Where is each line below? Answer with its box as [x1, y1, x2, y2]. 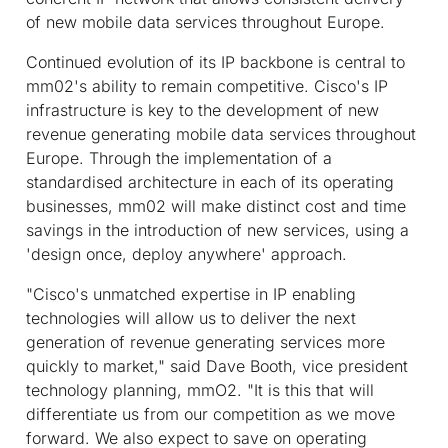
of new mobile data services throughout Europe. [26, 11, 385, 32]
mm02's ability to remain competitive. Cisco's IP [26, 75, 388, 96]
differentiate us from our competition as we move [26, 403, 395, 424]
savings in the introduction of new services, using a [26, 219, 409, 240]
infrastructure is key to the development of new [26, 99, 379, 120]
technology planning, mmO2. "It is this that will [26, 379, 374, 400]
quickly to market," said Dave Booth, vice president [26, 355, 408, 376]
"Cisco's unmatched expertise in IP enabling [26, 283, 356, 304]
